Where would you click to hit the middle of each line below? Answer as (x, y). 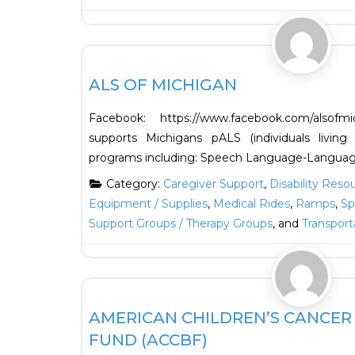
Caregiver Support (213, 184)
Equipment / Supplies (148, 204)
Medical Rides (252, 204)
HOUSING (117, 33)
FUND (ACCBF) (148, 340)
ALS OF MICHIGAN (163, 85)
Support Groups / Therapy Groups (181, 224)
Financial (115, 266)
